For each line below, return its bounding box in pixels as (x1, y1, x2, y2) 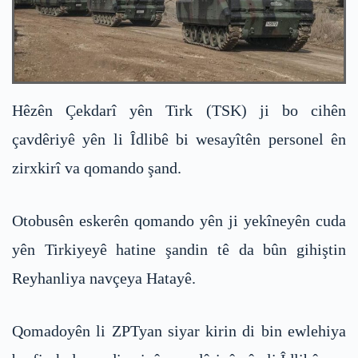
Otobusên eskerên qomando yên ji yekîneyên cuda (12, 211, 346, 229)
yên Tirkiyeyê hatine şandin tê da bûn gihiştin (12, 240, 346, 258)
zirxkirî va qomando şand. (12, 158, 181, 177)
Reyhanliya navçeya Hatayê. (12, 268, 196, 287)
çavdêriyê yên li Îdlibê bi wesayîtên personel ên (12, 129, 346, 148)
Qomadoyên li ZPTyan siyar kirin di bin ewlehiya (12, 321, 346, 340)
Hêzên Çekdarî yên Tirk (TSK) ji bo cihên (12, 101, 346, 119)
